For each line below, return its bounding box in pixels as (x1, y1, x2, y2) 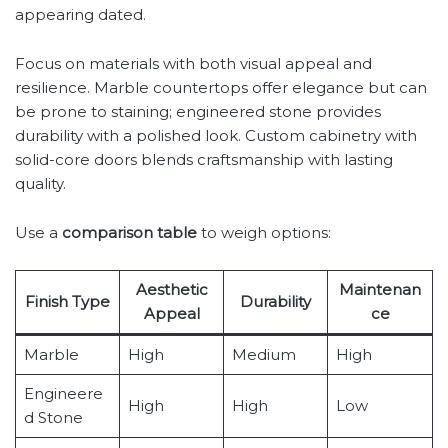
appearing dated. (15, 5, 146, 25)
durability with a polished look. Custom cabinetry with (15, 126, 417, 146)
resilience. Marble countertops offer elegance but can (15, 78, 427, 98)
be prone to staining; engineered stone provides (15, 102, 381, 122)
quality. (15, 174, 66, 194)
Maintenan (339, 280, 421, 300)
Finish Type (25, 292, 110, 312)
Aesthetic (135, 280, 208, 300)
